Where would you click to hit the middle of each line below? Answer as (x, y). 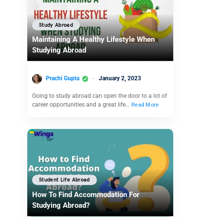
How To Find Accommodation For (86, 194)
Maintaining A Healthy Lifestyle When (93, 40)
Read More (145, 105)
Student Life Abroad (64, 180)
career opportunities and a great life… (82, 104)
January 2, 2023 (120, 78)
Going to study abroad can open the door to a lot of (100, 96)
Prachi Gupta (63, 78)
